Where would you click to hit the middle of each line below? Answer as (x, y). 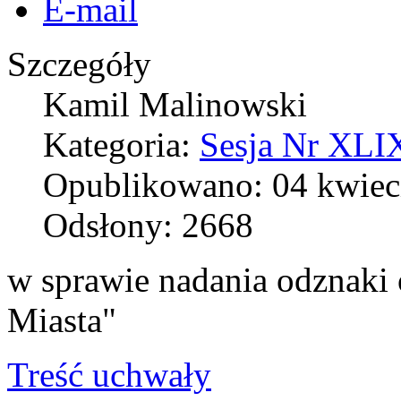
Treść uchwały (109, 374)
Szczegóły (79, 64)
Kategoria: (121, 144)
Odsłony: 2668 (148, 225)
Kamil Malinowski (175, 104)
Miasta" (62, 320)
